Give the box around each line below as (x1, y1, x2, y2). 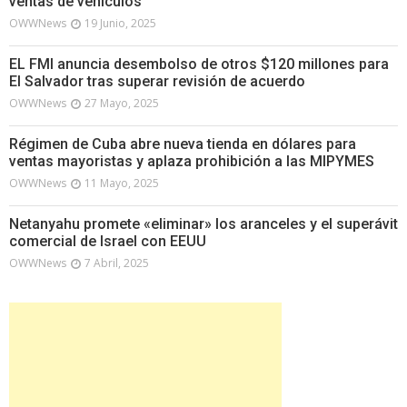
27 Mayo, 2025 (84, 94, 159, 111)
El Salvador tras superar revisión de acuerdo (9, 72, 305, 90)
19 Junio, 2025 (84, 15, 156, 31)
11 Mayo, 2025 (84, 174, 159, 191)
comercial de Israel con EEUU (9, 232, 206, 250)
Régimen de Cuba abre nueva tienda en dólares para (9, 134, 356, 153)
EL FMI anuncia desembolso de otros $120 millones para (9, 55, 389, 73)
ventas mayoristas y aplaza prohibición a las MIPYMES (9, 152, 374, 170)
